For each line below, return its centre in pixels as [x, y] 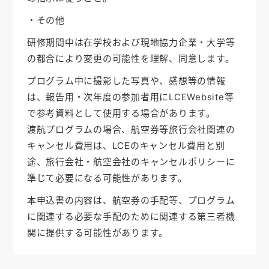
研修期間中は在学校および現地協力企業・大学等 [131, 43]
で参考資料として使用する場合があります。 [121, 113]
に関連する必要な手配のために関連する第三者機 [131, 217]
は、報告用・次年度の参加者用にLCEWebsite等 [130, 97]
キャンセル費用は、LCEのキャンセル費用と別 [126, 146]
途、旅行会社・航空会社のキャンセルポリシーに [131, 162]
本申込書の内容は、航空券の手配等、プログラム [131, 201]
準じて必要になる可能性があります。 [107, 178]
